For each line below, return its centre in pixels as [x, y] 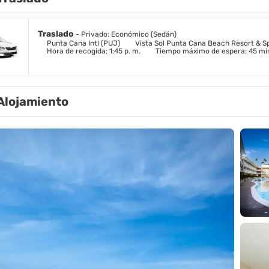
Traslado [57, 34]
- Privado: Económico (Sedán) [126, 34]
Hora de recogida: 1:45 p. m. [94, 51]
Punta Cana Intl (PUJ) [83, 43]
